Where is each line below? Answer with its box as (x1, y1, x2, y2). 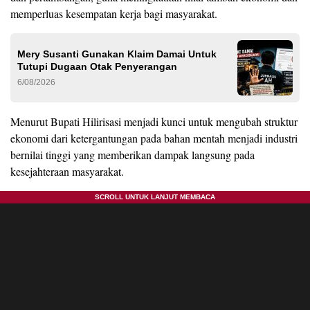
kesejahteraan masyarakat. (10, 164, 124, 179)
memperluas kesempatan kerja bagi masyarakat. (10, 6, 217, 21)
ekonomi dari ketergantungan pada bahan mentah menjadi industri (10, 131, 298, 146)
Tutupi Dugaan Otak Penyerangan (17, 61, 177, 73)
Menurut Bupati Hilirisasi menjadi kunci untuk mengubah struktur (10, 114, 298, 129)
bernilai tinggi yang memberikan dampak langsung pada (10, 147, 255, 163)
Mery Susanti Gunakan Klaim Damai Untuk (17, 48, 217, 60)
